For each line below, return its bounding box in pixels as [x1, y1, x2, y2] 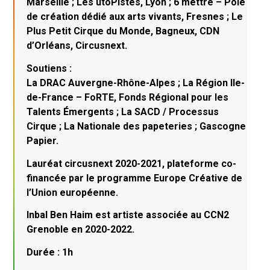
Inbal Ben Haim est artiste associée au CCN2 [27, 209, 230, 221]
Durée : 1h [27, 246, 74, 258]
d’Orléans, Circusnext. [27, 40, 128, 52]
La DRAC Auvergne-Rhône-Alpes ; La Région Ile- [27, 77, 245, 89]
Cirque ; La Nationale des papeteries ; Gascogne [27, 121, 246, 133]
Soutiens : [27, 63, 72, 75]
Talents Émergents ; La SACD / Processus [27, 106, 219, 118]
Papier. [27, 135, 59, 147]
